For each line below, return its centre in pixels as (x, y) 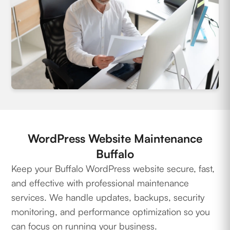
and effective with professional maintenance (100, 183)
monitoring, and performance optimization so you (111, 212)
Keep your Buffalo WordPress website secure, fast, (113, 169)
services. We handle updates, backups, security (108, 197)
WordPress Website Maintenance (115, 138)
